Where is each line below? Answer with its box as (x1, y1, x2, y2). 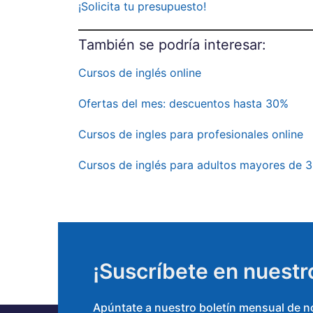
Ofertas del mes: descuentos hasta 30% (78, 96, 289, 110)
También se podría (78, 36, 204, 53)
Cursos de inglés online (78, 65, 201, 80)
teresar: (216, 36, 266, 53)
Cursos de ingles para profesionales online (78, 127, 303, 141)
